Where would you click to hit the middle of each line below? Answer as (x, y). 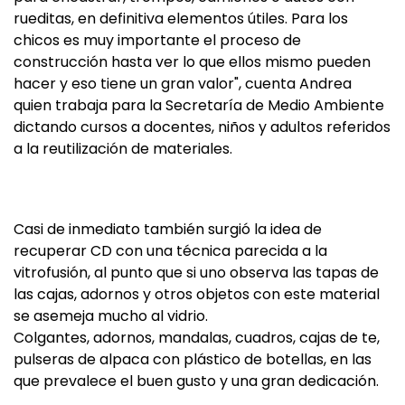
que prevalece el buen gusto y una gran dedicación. (196, 381)
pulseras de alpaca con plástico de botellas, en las (193, 359)
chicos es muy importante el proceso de (157, 40)
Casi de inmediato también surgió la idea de (168, 229)
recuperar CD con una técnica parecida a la (170, 251)
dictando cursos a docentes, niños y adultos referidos (202, 127)
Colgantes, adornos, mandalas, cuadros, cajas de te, (197, 338)
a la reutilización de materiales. (123, 149)
